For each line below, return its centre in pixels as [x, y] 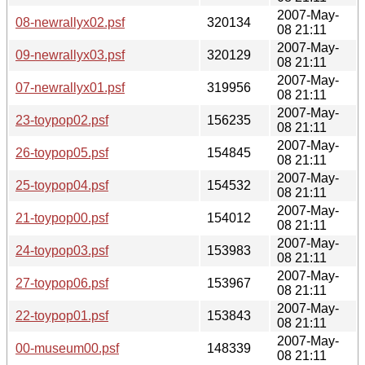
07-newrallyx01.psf [70, 87]
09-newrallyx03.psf [70, 55]
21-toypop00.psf [62, 218]
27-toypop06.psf [62, 283]
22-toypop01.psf [62, 315]
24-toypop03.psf [62, 250]
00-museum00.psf [67, 348]
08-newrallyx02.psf [70, 22]
